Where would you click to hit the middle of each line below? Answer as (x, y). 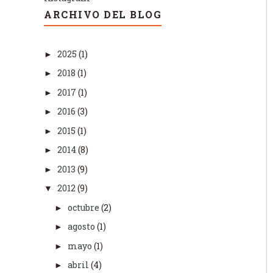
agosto (82, 227)
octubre (84, 207)
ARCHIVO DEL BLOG (103, 15)
